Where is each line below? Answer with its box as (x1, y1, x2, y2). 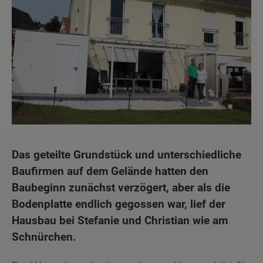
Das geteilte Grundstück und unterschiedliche (12, 147, 241, 161)
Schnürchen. (12, 230, 76, 244)
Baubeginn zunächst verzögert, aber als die (12, 180, 230, 194)
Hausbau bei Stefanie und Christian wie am (12, 213, 228, 227)
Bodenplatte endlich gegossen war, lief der (12, 197, 225, 211)
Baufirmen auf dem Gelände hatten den (12, 164, 208, 178)
